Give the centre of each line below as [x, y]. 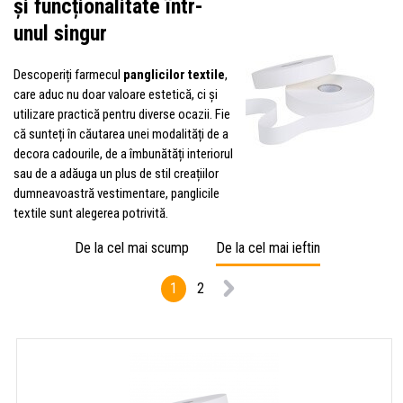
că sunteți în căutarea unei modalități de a [121, 134]
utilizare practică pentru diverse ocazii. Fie [122, 114]
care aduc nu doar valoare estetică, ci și [116, 94]
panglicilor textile [174, 74]
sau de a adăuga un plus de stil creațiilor [116, 173]
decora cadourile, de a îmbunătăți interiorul [123, 153]
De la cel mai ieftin [268, 247]
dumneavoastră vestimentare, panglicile [116, 193]
